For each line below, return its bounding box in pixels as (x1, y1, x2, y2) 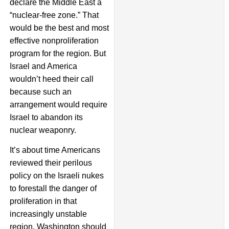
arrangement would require (9, 100, 107, 109)
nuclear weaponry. (9, 125, 76, 134)
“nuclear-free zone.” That (9, 10, 99, 19)
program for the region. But (9, 49, 106, 58)
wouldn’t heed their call (9, 74, 94, 83)
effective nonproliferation (9, 36, 99, 45)
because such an (9, 87, 72, 96)
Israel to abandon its (9, 112, 83, 122)
